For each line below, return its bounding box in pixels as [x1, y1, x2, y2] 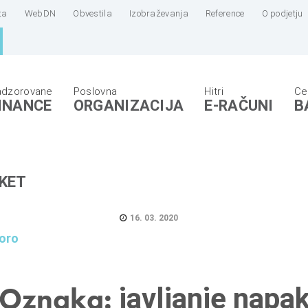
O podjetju [261, 8, 303, 19]
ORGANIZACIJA [73, 97, 184, 114]
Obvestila [73, 8, 112, 19]
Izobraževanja [129, 8, 188, 19]
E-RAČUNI [204, 97, 274, 114]
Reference [205, 8, 245, 19]
